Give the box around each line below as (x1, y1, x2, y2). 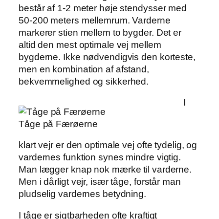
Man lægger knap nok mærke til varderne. (19, 164, 192, 175)
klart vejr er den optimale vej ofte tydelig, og (19, 140, 197, 151)
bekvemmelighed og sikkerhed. (19, 76, 149, 87)
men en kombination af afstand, (19, 64, 149, 74)
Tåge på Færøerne (19, 118, 98, 129)
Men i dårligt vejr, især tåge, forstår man (19, 176, 181, 187)
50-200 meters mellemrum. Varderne (19, 15, 171, 25)
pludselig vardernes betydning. (19, 189, 146, 199)
